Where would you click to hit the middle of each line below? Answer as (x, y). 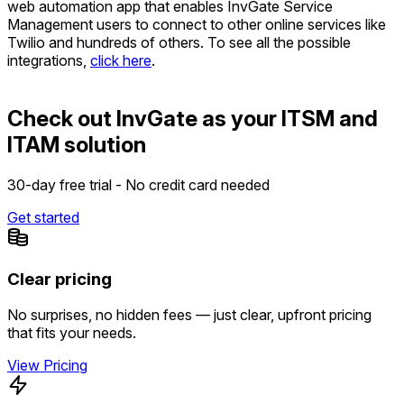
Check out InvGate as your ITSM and (193, 118)
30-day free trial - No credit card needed (138, 184)
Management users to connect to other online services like (197, 25)
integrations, (49, 61)
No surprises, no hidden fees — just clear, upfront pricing (189, 315)
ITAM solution (77, 144)
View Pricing (47, 366)
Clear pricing (60, 279)
